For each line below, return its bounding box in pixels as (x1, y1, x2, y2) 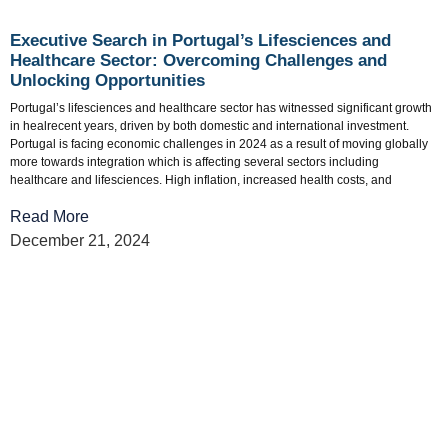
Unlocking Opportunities (10, 71, 205, 91)
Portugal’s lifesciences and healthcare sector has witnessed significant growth (10, 101, 432, 116)
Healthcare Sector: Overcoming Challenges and (10, 51, 387, 71)
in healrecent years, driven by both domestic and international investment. (10, 119, 409, 134)
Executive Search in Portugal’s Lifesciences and (10, 31, 391, 51)
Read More (10, 207, 89, 225)
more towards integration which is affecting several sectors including (10, 155, 379, 170)
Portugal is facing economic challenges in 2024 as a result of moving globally (10, 137, 428, 152)
